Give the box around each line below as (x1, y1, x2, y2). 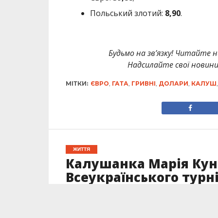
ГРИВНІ (131, 79, 156, 87)
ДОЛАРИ (158, 79, 188, 87)
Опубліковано (65, 191, 108, 200)
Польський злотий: (90, 7, 165, 18)
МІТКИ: (65, 79, 88, 87)
